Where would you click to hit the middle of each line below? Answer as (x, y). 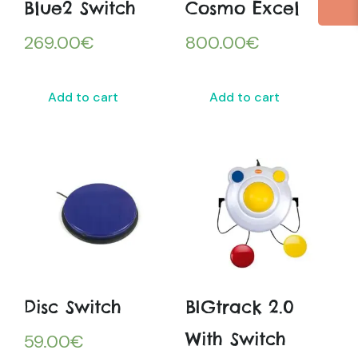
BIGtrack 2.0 (239, 307)
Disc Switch (73, 307)
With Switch (235, 339)
